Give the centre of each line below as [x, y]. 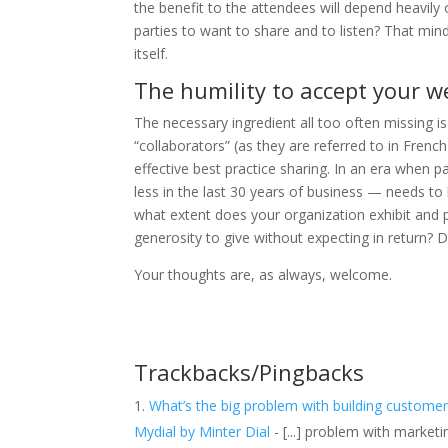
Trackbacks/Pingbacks [249, 371]
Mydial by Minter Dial [204, 431]
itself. [151, 53]
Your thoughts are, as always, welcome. [263, 274]
